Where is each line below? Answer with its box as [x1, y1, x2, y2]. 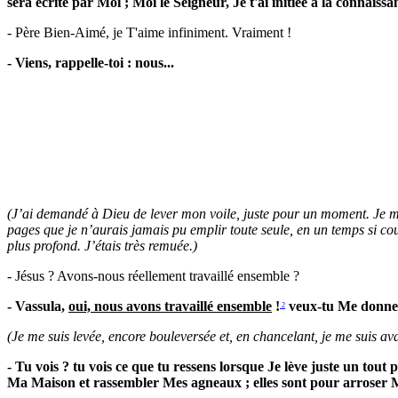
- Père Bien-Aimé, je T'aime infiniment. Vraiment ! [7, 25, 291, 41]
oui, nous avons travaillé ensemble [68, 298, 272, 314]
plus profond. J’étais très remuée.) [7, 238, 197, 254]
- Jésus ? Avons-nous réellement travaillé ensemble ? [7, 268, 299, 284]
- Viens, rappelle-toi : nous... [7, 55, 174, 71]
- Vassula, [7, 298, 68, 314]
